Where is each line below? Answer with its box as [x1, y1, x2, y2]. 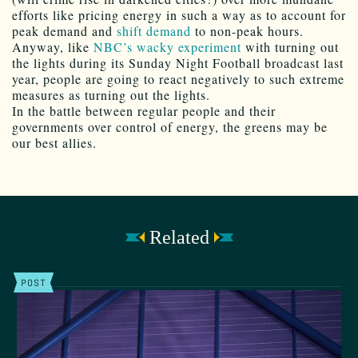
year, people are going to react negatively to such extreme [12, 70, 344, 88]
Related [149, 227, 209, 249]
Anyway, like [12, 38, 93, 56]
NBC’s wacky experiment [93, 38, 241, 56]
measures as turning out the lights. [12, 86, 210, 104]
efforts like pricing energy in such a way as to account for [12, 6, 346, 24]
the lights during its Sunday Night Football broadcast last [12, 54, 344, 72]
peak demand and [12, 22, 117, 40]
